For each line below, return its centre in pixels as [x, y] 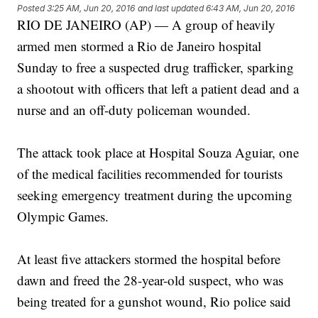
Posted [32, 9]
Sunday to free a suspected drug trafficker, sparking [156, 67]
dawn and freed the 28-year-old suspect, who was [150, 280]
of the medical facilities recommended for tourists [150, 174]
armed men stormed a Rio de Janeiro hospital [139, 46]
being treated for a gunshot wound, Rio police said [154, 302]
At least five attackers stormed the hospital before [149, 259]
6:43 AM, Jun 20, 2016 [251, 9]
